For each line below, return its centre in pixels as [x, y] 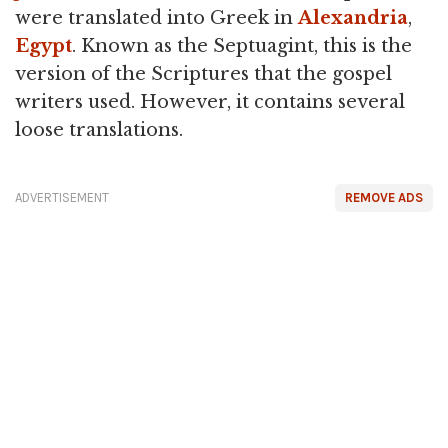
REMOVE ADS [384, 198]
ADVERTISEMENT [62, 198]
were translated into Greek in [156, 18]
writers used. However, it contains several [210, 102]
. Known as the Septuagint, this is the [242, 46]
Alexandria [353, 18]
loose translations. [99, 130]
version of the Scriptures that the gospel [203, 74]
